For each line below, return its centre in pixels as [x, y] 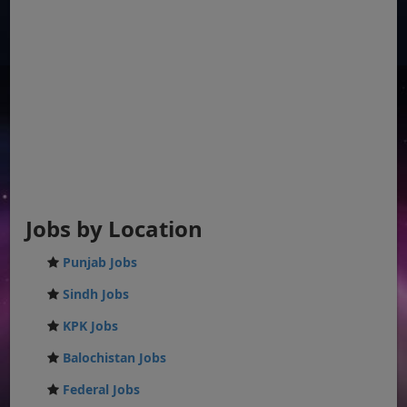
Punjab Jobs [100, 262]
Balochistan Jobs [115, 357]
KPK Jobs [91, 325]
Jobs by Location [114, 228]
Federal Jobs [102, 389]
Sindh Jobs [96, 293]
